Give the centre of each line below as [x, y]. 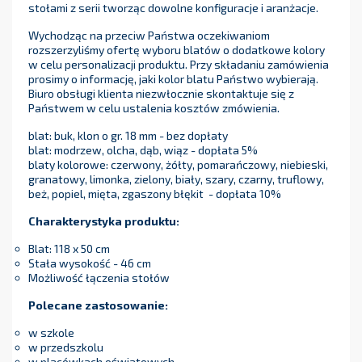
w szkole [53, 333]
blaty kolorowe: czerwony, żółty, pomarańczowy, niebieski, [178, 165]
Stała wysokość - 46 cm [90, 263]
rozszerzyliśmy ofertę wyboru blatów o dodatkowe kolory [177, 50]
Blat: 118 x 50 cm [69, 249]
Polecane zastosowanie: [98, 305]
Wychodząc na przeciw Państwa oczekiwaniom [149, 36]
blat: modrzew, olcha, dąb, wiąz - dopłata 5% [143, 150]
